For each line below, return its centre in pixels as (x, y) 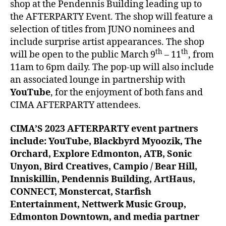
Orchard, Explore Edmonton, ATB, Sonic (101, 154)
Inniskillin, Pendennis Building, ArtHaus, (103, 179)
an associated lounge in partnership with (98, 80)
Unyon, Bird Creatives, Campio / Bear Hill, (104, 167)
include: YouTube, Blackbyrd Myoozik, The (106, 142)
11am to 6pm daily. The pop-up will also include (112, 67)
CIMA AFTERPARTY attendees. (75, 105)
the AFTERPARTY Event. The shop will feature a (111, 17)
